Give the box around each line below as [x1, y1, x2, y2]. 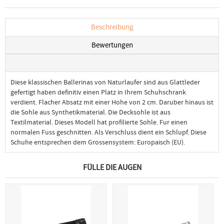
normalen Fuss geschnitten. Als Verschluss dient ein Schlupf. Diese [10, 127, 206, 136]
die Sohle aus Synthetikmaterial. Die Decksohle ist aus [10, 107, 170, 116]
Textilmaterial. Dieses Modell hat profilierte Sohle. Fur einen [10, 117, 187, 126]
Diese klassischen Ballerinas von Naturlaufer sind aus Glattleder [10, 77, 200, 86]
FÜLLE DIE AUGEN [82, 162, 141, 172]
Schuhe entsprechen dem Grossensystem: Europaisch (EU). [10, 137, 185, 146]
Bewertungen [91, 40, 133, 50]
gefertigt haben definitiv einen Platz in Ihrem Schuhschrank [10, 87, 186, 96]
